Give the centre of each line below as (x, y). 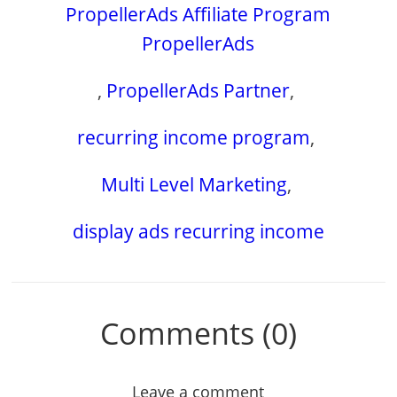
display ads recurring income (198, 231)
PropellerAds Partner (198, 90)
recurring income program (194, 137)
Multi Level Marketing (194, 184)
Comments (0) (198, 333)
